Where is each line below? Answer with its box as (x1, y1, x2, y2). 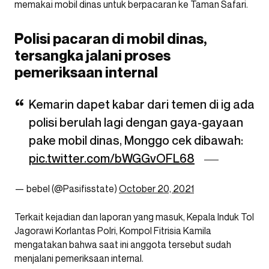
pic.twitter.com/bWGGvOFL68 (29, 151, 195, 166)
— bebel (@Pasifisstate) (14, 183, 119, 195)
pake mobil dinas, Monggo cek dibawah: (29, 133, 243, 148)
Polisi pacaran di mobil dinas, (14, 30, 207, 47)
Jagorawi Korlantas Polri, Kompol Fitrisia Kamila (14, 225, 211, 237)
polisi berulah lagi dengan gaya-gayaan (29, 115, 243, 130)
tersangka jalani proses (14, 47, 171, 64)
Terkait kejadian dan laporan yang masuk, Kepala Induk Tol (14, 211, 254, 223)
